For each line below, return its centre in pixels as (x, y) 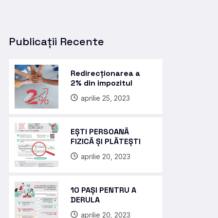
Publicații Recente (56, 41)
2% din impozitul (101, 83)
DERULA (85, 200)
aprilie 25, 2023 (105, 98)
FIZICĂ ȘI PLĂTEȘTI (106, 141)
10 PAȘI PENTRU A (103, 190)
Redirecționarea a (105, 73)
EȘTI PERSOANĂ (100, 131)
